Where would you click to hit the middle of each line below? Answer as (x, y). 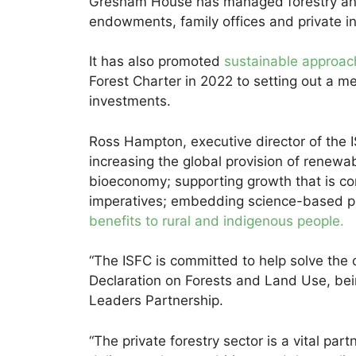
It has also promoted (157, 62)
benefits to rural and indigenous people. (217, 221)
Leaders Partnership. (158, 301)
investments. (130, 101)
